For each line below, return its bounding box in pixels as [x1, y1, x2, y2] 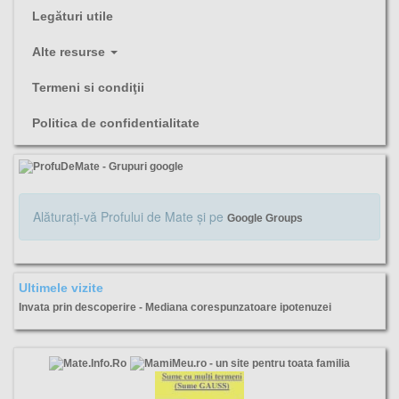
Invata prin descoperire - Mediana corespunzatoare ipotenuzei [19, 300, 331, 313]
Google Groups [227, 211, 303, 224]
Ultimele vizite [19, 280, 103, 295]
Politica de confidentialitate [32, 115, 199, 130]
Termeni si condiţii [32, 79, 144, 94]
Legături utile [32, 8, 113, 23]
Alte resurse [32, 44, 109, 59]
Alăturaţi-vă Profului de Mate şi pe [33, 207, 227, 225]
